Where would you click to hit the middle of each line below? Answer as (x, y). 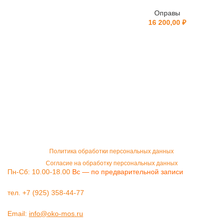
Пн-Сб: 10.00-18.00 (40, 172)
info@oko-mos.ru (56, 214)
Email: (18, 214)
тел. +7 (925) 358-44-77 (46, 193)
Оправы (167, 13)
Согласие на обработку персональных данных (111, 163)
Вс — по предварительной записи (128, 172)
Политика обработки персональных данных (111, 151)
